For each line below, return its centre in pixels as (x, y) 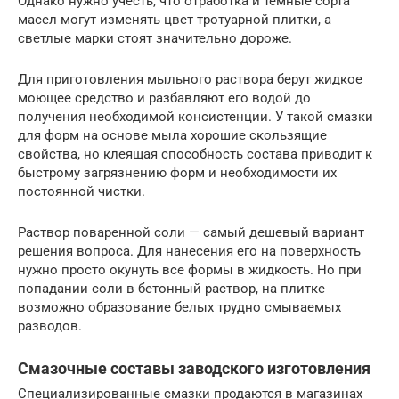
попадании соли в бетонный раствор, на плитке (171, 289)
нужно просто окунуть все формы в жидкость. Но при (190, 270)
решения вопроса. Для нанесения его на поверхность (189, 252)
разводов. (50, 326)
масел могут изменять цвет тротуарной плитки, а (175, 20)
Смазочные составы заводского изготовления (194, 369)
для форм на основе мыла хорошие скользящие (172, 136)
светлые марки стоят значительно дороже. (155, 39)
